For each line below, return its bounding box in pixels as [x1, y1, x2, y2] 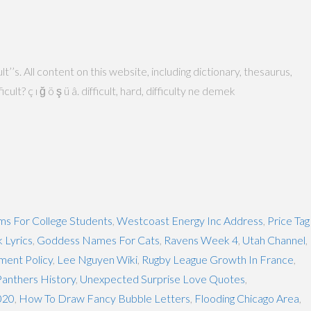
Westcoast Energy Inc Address [117, 213, 263, 227]
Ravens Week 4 [164, 233, 238, 246]
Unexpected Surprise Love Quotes [80, 271, 245, 285]
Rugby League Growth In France [142, 252, 294, 266]
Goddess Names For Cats [37, 233, 160, 246]
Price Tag [267, 213, 310, 227]
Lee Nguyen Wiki [57, 252, 137, 266]
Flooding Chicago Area [194, 291, 299, 305]
